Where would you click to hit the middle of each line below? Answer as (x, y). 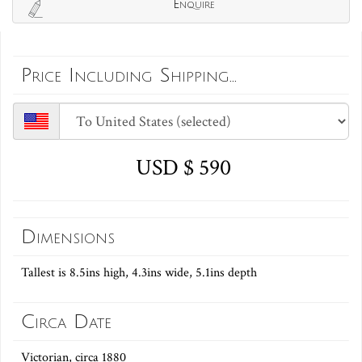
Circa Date (66, 322)
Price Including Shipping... (129, 76)
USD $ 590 (181, 168)
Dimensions (68, 237)
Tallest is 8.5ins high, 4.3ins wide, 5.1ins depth (139, 273)
